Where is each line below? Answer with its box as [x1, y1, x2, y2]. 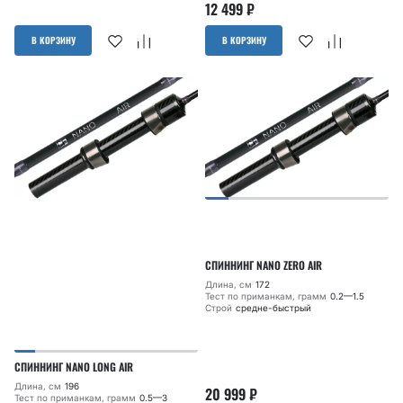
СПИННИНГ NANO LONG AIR [14, 359, 133, 375]
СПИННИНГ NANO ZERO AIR [205, 257, 322, 273]
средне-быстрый [236, 302, 311, 314]
